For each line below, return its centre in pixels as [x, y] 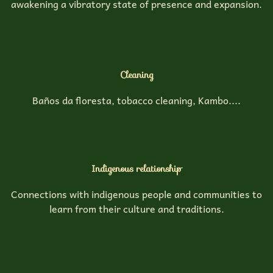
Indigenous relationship [136, 168]
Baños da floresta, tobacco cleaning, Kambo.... [136, 100]
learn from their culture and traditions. [136, 208]
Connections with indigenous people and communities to [136, 193]
